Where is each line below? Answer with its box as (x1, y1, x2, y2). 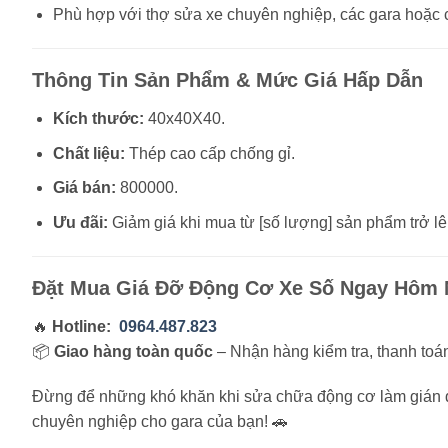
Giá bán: (52, 179, 116, 197)
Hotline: (52, 317, 111, 335)
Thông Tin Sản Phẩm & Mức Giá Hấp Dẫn (32, 68, 423, 91)
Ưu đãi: (52, 213, 108, 231)
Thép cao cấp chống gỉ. (124, 144, 295, 162)
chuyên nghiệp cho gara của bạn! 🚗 (32, 413, 288, 431)
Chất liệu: (52, 144, 125, 162)
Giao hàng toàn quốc (54, 342, 213, 360)
